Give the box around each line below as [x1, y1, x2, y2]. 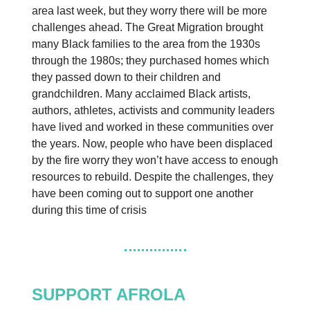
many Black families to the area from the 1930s [32, 37, 260, 50]
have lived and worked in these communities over [32, 120, 273, 133]
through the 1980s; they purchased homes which [32, 54, 269, 66]
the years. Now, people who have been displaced [32, 137, 273, 149]
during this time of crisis [32, 203, 147, 216]
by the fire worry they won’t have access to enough [32, 154, 278, 166]
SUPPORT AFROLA [32, 284, 185, 304]
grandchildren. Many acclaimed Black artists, [32, 87, 250, 100]
